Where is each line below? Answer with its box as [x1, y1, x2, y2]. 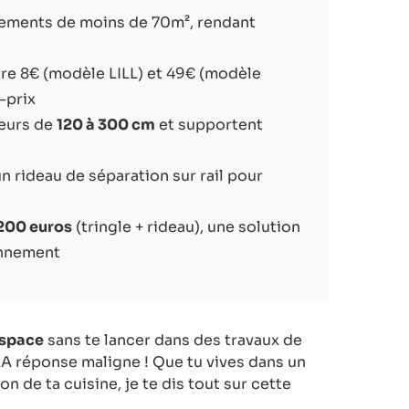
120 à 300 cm [57, 114, 155, 134]
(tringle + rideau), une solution [72, 216, 300, 236]
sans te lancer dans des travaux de [44, 330, 302, 350]
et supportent [155, 114, 263, 134]
